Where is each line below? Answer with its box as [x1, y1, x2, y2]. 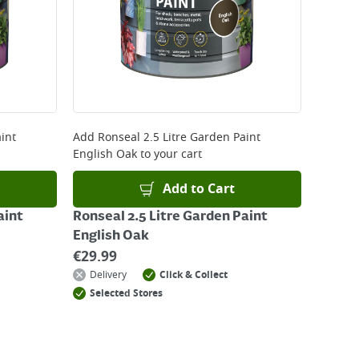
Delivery [90, 268, 127, 282]
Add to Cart [163, 179, 236, 199]
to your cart [137, 146, 202, 163]
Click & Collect [159, 268, 228, 282]
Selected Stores [90, 286, 163, 301]
